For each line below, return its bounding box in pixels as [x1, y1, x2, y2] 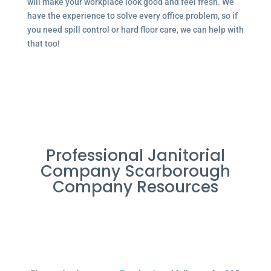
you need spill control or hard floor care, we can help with [27, 24, 244, 34]
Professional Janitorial [45, 144, 225, 166]
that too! [27, 38, 60, 48]
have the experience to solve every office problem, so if [27, 10, 238, 21]
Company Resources [52, 175, 218, 198]
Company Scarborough [40, 160, 230, 182]
